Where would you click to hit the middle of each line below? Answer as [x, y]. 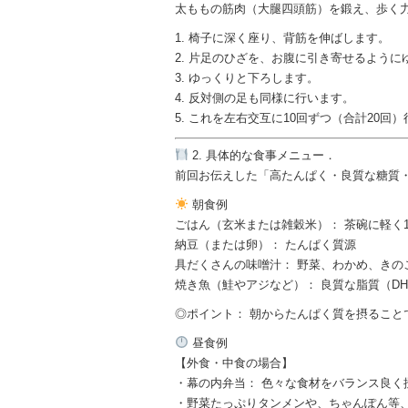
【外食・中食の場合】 [234, 362]
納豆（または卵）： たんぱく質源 [265, 244]
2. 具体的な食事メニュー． [262, 155]
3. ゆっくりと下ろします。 [247, 78]
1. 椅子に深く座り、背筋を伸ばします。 [282, 38]
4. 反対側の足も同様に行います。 [265, 98]
